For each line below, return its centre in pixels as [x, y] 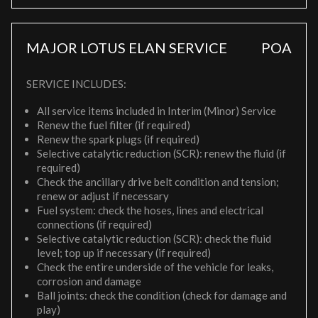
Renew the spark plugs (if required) [118, 139]
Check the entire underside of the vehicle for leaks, [155, 267]
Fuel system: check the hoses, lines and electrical [150, 210]
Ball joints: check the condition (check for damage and [162, 295]
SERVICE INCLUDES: [76, 84]
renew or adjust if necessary [103, 196]
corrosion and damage [89, 281]
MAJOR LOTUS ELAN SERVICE [127, 48]
